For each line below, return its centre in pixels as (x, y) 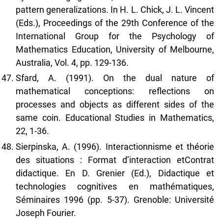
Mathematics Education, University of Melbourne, (115, 49)
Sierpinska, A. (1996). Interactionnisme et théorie (115, 146)
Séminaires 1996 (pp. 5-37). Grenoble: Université (115, 199)
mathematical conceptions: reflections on (115, 91)
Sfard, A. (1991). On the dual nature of (115, 78)
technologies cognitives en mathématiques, (115, 186)
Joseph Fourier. (46, 213)
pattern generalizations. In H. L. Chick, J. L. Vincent (115, 9)
